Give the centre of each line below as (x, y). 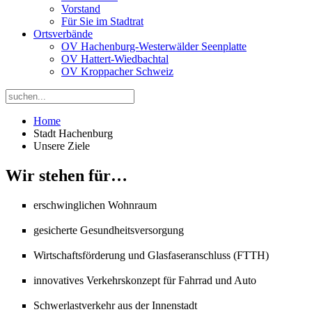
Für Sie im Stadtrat (102, 21)
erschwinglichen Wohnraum (95, 205)
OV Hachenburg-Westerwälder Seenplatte (154, 46)
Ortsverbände (63, 34)
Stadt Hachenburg (73, 133)
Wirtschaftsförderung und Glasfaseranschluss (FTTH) (151, 255)
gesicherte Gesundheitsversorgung (109, 230)
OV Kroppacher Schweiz (117, 71)
